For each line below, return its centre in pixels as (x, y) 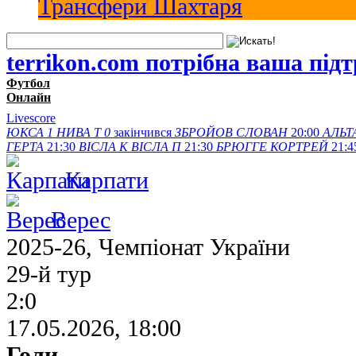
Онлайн (29, 97)
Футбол (28, 83)
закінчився (144, 132)
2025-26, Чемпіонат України (148, 246)
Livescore (31, 118)
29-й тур (49, 273)
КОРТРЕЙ (299, 146)
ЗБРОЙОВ (204, 132)
